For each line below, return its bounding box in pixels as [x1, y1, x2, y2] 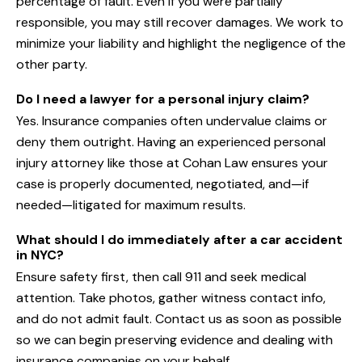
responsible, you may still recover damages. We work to [16, 14, 343, 32]
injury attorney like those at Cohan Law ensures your [16, 154, 328, 172]
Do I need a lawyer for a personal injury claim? [16, 90, 309, 108]
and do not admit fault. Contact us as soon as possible [16, 310, 342, 328]
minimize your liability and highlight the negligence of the [16, 35, 346, 53]
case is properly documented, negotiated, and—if [16, 175, 309, 193]
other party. [16, 56, 87, 74]
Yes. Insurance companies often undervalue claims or [16, 112, 327, 130]
